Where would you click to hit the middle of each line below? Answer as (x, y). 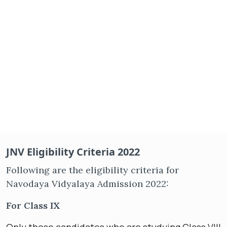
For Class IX (33, 205)
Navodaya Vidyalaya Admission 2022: (87, 184)
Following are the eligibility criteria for (92, 170)
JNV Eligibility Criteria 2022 (73, 152)
